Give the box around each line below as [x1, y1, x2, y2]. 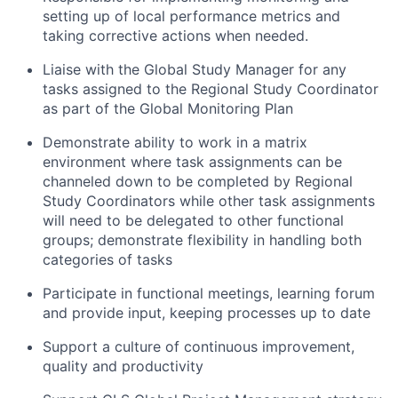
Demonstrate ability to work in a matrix [43, 133, 307, 151]
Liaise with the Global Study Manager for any [43, 60, 346, 78]
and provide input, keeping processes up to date [43, 304, 370, 322]
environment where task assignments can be [43, 153, 342, 171]
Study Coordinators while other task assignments [43, 192, 375, 210]
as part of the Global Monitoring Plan [43, 99, 293, 117]
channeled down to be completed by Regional [43, 172, 353, 190]
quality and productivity [43, 357, 203, 375]
